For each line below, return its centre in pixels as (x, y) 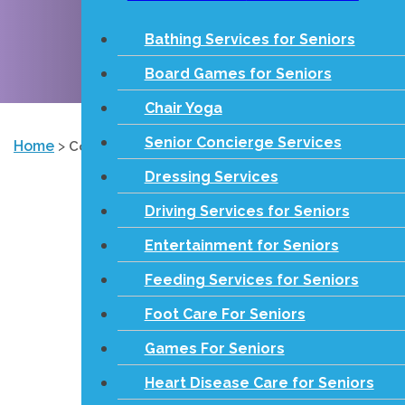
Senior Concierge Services (243, 142)
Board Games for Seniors (238, 74)
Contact (96, 147)
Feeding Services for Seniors (251, 280)
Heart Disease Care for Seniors (259, 383)
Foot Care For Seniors (225, 314)
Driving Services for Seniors (247, 211)
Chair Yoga (183, 108)
